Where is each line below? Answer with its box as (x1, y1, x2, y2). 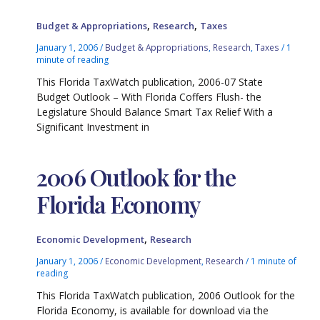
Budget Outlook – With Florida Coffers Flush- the (36, 89, 262, 104)
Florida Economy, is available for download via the (36, 304, 269, 318)
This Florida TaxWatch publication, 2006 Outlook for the (36, 289, 296, 303)
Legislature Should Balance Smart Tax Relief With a (36, 104, 274, 119)
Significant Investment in (36, 119, 150, 134)
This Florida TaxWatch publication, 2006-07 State (36, 74, 264, 89)
